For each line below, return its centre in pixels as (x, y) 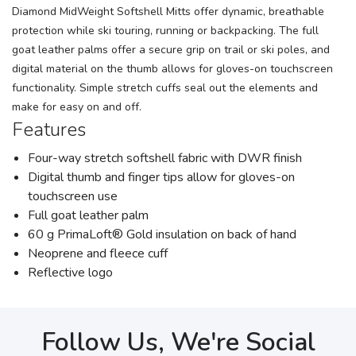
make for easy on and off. (77, 107)
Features (49, 130)
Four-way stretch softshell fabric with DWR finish (165, 159)
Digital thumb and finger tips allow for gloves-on (161, 178)
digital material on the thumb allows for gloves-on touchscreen (172, 69)
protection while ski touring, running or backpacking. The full (165, 31)
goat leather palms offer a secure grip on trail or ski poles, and (171, 50)
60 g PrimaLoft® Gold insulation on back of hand (162, 235)
